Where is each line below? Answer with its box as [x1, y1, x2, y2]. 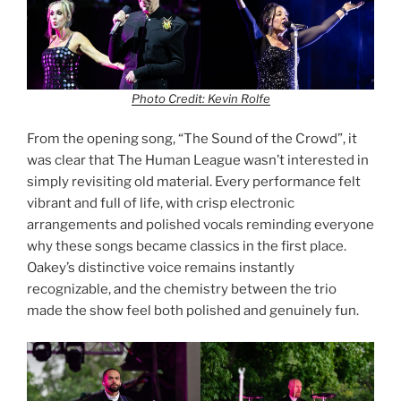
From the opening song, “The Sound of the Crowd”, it [27, 131, 357, 148]
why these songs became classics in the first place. [27, 238, 346, 255]
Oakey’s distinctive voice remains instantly [27, 260, 294, 277]
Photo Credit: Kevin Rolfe [131, 90, 270, 106]
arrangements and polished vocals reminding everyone [27, 217, 374, 234]
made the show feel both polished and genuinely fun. [27, 303, 359, 320]
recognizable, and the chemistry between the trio [27, 281, 337, 298]
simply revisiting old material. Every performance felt [27, 174, 361, 191]
